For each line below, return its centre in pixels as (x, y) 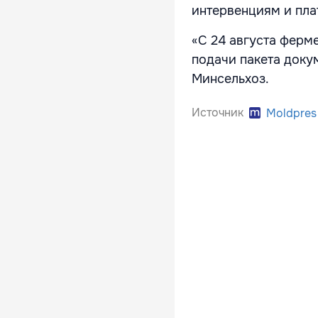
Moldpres (291, 113)
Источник (218, 113)
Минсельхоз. (230, 79)
